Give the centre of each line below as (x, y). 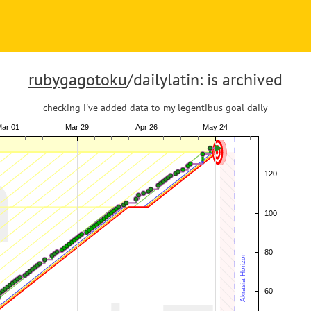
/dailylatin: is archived (205, 79)
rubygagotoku (78, 79)
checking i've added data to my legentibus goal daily (155, 108)
